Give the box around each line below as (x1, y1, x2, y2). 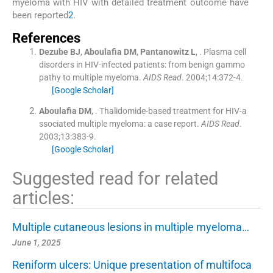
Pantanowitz (140, 47, 189, 57)
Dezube (38, 47, 68, 57)
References (12, 30, 80, 46)
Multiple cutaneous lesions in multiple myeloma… (12, 220, 249, 233)
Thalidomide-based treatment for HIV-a (99, 106, 247, 116)
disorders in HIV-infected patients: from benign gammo (38, 60, 245, 69)
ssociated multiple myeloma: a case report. (38, 119, 199, 129)
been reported (12, 10, 68, 21)
